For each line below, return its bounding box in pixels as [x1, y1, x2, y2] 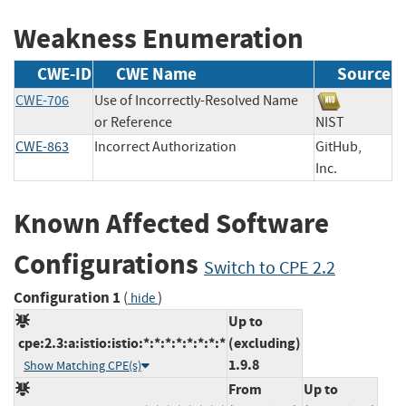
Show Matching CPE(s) [24, 357, 141, 373]
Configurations [14, 246, 204, 284]
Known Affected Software [14, 205, 329, 243]
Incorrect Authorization [94, 138, 237, 157]
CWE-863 [15, 138, 69, 157]
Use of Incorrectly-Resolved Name [94, 92, 298, 111]
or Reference [94, 113, 172, 132]
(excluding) [228, 333, 301, 353]
